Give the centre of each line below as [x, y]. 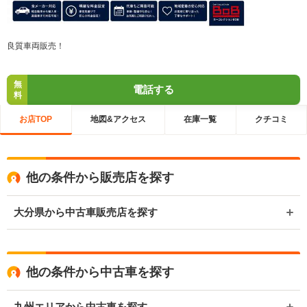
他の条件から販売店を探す [100, 177]
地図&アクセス [118, 120]
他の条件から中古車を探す [100, 272]
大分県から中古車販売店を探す [86, 212]
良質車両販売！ [36, 46]
